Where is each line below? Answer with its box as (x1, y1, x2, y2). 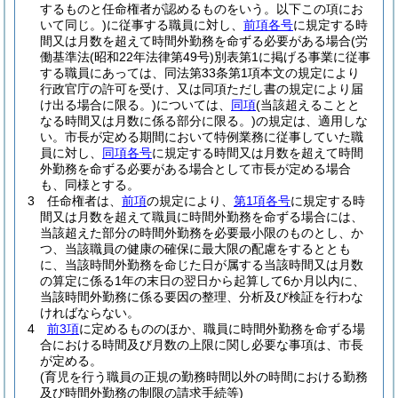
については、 (156, 98, 231, 112)
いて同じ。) (40, 18, 107, 32)
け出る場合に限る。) (40, 98, 156, 112)
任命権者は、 (47, 194, 122, 208)
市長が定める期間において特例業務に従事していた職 (65, 130, 363, 144)
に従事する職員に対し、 (107, 18, 243, 32)
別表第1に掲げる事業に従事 (214, 50, 370, 64)
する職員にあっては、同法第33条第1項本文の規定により (40, 66, 360, 80)
